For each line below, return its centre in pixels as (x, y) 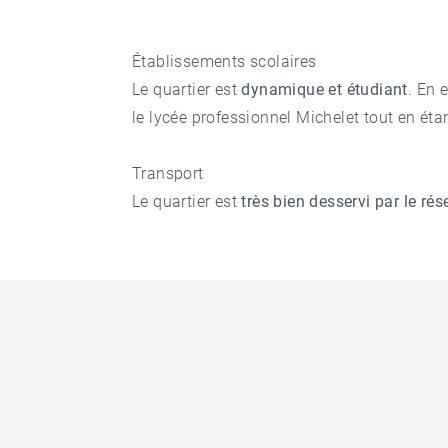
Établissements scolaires (224, 61)
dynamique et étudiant (324, 89)
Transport (168, 173)
